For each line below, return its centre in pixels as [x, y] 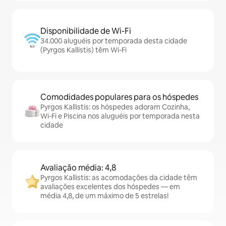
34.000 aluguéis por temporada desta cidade [114, 41]
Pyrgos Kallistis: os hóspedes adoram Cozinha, [115, 107]
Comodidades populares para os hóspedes [119, 97]
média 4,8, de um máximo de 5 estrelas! [104, 196]
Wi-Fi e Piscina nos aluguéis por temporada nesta [120, 116]
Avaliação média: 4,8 [78, 168]
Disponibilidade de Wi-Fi [86, 31]
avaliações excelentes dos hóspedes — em [110, 187]
